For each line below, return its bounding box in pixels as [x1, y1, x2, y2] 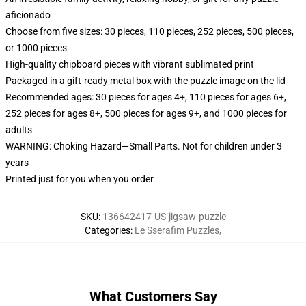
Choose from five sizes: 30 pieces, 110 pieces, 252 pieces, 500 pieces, [5, 26, 294, 37]
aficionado [5, 10, 51, 20]
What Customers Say [89, 288, 217, 305]
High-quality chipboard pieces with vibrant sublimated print [5, 59, 254, 70]
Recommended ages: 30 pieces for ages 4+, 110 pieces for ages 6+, [5, 92, 286, 102]
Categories [85, 225, 130, 236]
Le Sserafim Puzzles [135, 225, 219, 236]
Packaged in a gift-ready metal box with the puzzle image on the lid [5, 75, 286, 86]
